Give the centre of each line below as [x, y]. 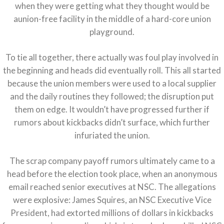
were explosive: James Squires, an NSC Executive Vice [112, 200]
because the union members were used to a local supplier [112, 83]
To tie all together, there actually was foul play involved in [112, 57]
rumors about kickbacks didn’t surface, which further [112, 122]
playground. [112, 32]
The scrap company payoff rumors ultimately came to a [112, 161]
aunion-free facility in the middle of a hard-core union [112, 19]
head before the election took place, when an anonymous [112, 174]
